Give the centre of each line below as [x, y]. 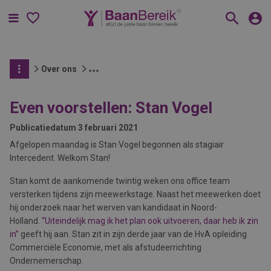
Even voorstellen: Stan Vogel [111, 108]
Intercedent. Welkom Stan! [60, 158]
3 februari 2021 [108, 128]
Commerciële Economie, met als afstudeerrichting [106, 247]
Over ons [59, 69]
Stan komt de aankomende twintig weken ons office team [120, 181]
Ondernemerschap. [47, 261]
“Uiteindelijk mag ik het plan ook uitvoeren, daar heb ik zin [150, 221]
